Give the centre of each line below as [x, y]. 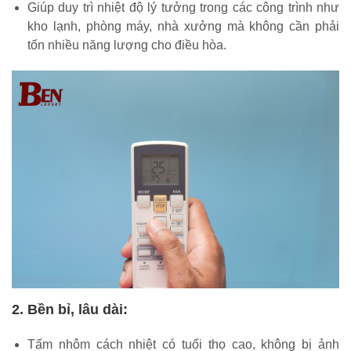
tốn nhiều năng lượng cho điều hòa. [127, 45]
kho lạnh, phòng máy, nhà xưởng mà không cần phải [183, 26]
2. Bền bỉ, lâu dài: [70, 310]
